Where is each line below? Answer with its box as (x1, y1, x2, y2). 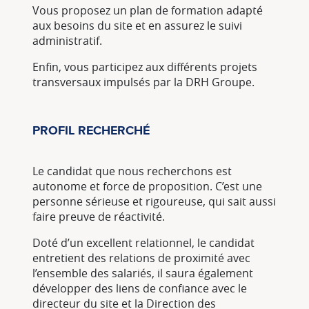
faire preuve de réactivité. (32, 209, 165, 225)
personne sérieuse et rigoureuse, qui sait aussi (32, 194, 276, 210)
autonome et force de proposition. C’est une (32, 179, 262, 195)
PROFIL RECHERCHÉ (32, 123, 150, 139)
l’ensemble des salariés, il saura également (32, 266, 253, 281)
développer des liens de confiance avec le (32, 281, 247, 297)
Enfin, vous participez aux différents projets (32, 59, 257, 75)
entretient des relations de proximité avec (32, 250, 250, 266)
